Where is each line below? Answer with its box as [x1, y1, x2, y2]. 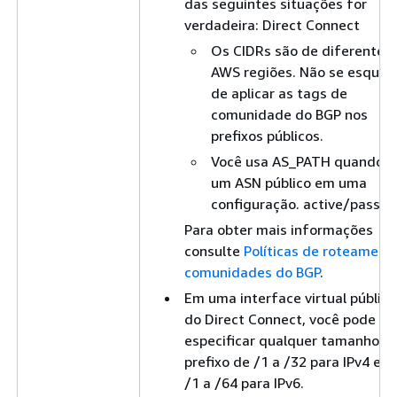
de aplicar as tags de [211, 83, 347, 102]
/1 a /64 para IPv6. [184, 373, 304, 392]
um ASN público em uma [211, 173, 367, 191]
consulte [184, 241, 244, 260]
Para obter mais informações [184, 220, 373, 238]
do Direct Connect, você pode [184, 309, 376, 328]
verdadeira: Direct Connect [184, 15, 360, 34]
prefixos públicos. [211, 126, 323, 144]
